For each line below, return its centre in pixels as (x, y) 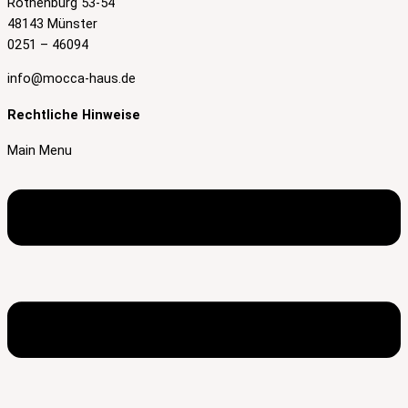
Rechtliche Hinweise (74, 114)
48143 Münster (52, 23)
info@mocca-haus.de (71, 79)
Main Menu (40, 151)
